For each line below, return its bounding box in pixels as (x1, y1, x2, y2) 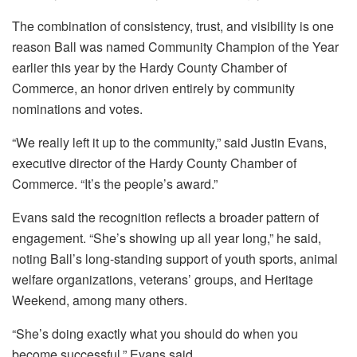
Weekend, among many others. (12, 291, 187, 310)
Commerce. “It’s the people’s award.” (12, 175, 218, 194)
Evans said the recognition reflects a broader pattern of (12, 208, 319, 227)
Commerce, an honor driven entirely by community (12, 79, 295, 98)
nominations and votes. (12, 100, 143, 119)
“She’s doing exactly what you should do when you (12, 324, 298, 343)
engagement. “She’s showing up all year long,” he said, (12, 229, 321, 248)
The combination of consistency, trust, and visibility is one (12, 17, 334, 36)
